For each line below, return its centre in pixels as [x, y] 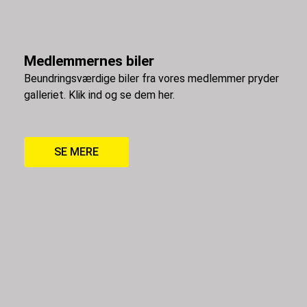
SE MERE [76, 152]
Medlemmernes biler [89, 61]
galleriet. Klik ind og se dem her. [99, 95]
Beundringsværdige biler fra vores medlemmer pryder [151, 78]
